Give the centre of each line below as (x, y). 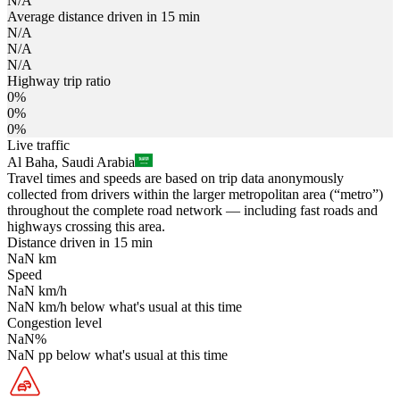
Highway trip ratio (59, 80)
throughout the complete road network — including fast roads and (192, 210)
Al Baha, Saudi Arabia (71, 162)
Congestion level (54, 322)
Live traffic (38, 145)
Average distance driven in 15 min (104, 16)
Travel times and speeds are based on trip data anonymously (175, 178)
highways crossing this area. (86, 226)
